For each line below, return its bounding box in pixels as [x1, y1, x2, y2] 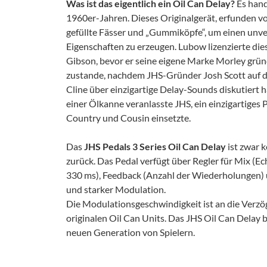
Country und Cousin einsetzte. [66, 111, 191, 123]
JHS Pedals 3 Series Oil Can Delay [84, 140, 226, 152]
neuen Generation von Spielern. [66, 226, 195, 238]
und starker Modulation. [66, 183, 166, 195]
